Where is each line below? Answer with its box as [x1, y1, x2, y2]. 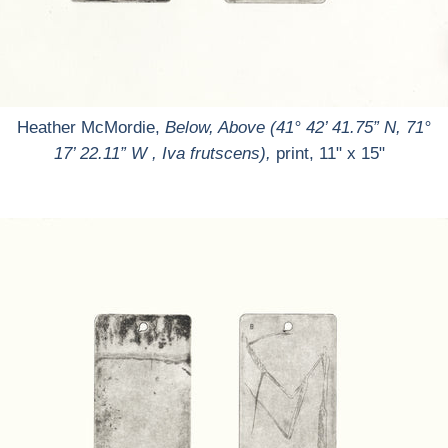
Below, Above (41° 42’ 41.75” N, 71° [165, 118, 431, 137]
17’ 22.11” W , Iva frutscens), [53, 144, 271, 163]
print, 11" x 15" [275, 144, 395, 163]
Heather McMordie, [17, 118, 165, 137]
